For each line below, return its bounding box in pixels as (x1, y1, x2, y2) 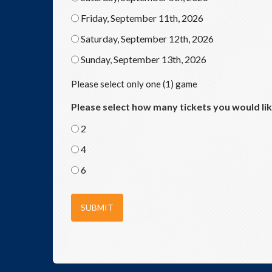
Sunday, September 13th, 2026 (81, 53, 206, 65)
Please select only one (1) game (71, 78, 197, 89)
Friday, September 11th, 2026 (81, 12, 203, 24)
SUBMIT (81, 202, 114, 212)
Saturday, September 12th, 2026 (81, 33, 214, 44)
